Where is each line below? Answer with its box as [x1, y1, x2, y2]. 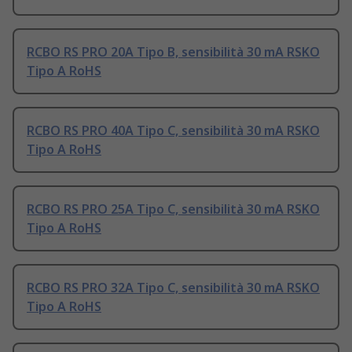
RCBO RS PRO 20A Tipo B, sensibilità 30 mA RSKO [27, 43, 320, 61]
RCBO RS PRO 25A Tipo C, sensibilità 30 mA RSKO [27, 200, 320, 218]
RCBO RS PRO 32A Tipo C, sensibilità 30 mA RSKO [27, 279, 320, 297]
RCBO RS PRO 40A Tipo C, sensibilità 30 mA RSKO [27, 122, 320, 140]
